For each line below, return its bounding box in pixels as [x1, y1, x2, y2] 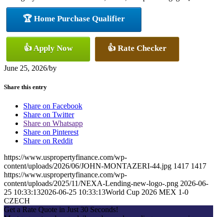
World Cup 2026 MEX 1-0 [106, 188, 188, 197]
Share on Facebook [23, 102, 82, 110]
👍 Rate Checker [108, 43, 167, 53]
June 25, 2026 [4, 63, 47, 72]
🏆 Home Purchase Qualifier [23, 14, 125, 23]
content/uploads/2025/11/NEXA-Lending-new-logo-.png [4, 179, 178, 188]
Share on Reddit [23, 137, 73, 145]
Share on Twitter [23, 110, 74, 119]
